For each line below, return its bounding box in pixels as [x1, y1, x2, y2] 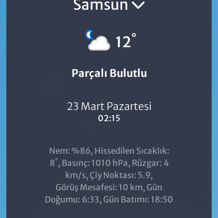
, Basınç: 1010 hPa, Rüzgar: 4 [57, 158, 169, 168]
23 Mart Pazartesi [66, 99, 152, 113]
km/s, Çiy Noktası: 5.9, [65, 170, 153, 181]
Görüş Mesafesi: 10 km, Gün [55, 182, 163, 193]
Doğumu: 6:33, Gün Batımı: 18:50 [45, 194, 173, 205]
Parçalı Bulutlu [71, 67, 147, 80]
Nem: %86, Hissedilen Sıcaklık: [49, 145, 169, 156]
